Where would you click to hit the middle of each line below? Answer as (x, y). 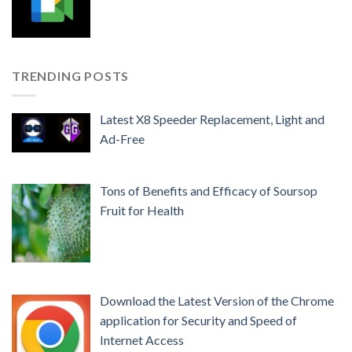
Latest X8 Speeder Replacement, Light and (212, 119)
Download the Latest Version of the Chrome (217, 301)
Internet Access (142, 340)
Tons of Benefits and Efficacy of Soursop (209, 190)
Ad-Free (122, 138)
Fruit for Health (142, 210)
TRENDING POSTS (71, 76)
